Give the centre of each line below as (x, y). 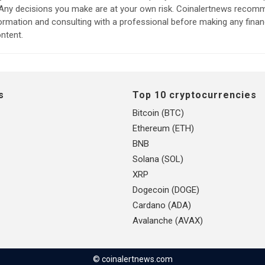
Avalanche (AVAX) (168, 220)
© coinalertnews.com (132, 259)
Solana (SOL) (158, 159)
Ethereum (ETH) (163, 128)
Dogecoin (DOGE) (166, 190)
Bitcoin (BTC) (158, 113)
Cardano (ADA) (162, 205)
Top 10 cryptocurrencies (195, 95)
